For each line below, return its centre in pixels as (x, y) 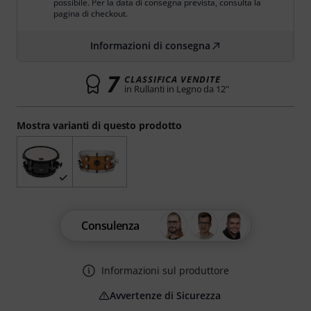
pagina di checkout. (91, 14)
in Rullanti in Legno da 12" (177, 89)
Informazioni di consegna (150, 45)
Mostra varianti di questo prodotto (100, 125)
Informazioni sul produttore (165, 271)
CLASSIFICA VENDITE (173, 79)
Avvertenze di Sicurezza (165, 296)
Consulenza (110, 226)
